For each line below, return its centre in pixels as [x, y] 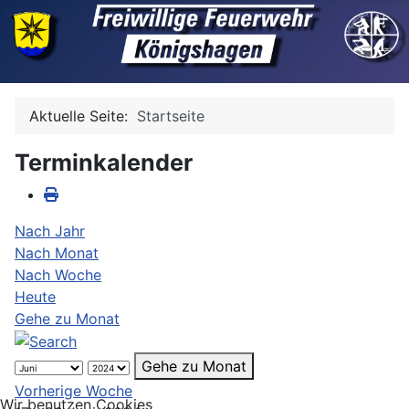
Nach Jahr [50, 231]
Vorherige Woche [73, 391]
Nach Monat [57, 252]
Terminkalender [104, 162]
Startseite [171, 115]
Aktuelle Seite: [83, 115]
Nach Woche [58, 274]
